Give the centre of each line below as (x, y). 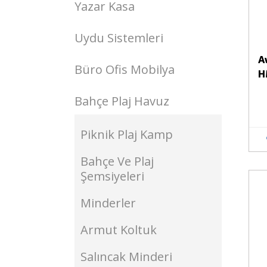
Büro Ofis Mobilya (125, 69)
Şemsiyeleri (112, 176)
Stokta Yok (206, 188)
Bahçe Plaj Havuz (122, 101)
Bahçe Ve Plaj (117, 161)
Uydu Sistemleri (119, 38)
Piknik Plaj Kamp (127, 134)
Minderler (108, 203)
